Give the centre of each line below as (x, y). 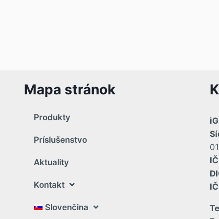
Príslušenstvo (60, 140)
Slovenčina (67, 207)
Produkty (52, 117)
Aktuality (51, 162)
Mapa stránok (69, 89)
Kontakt (49, 185)
